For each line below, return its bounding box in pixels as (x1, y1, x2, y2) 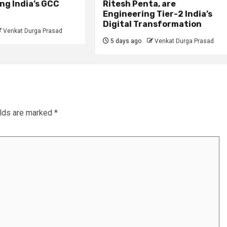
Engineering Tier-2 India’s (103, 9, 213, 19)
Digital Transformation (103, 19, 202, 29)
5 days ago (109, 37, 142, 45)
